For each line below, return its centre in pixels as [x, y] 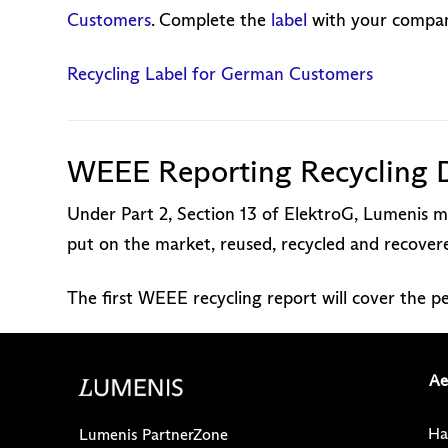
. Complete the [211, 20]
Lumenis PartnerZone [153, 434]
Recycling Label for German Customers [220, 74]
